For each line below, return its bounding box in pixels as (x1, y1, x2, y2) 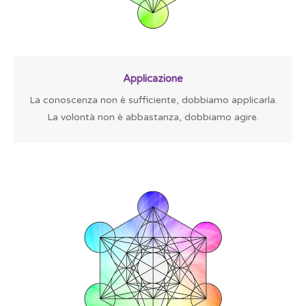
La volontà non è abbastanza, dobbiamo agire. (47, 111, 259, 123)
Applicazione (123, 72, 183, 85)
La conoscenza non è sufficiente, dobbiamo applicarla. (29, 94, 277, 106)
